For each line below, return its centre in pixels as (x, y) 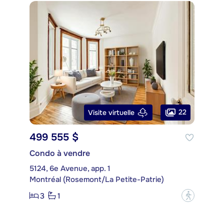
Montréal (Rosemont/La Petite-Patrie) (97, 180)
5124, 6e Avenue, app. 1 (70, 169)
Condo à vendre (60, 153)
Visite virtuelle (111, 112)
